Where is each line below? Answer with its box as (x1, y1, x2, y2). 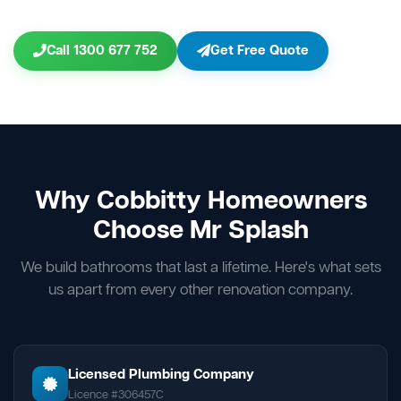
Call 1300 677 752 (47, 41, 158, 60)
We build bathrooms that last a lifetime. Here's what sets (20, 257, 381, 278)
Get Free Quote (210, 41, 309, 60)
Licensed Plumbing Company (68, 365, 254, 384)
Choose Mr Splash (92, 213, 309, 249)
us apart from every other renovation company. (48, 279, 353, 301)
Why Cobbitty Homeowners (34, 183, 367, 219)
